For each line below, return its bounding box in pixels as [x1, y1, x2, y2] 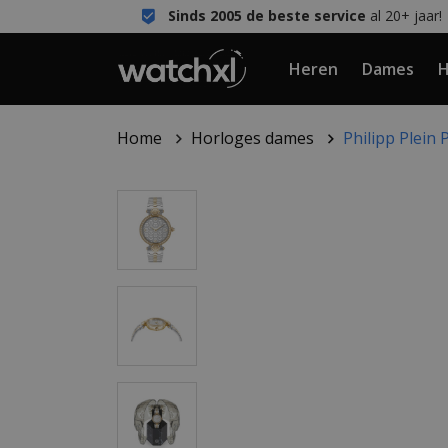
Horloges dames [191, 127, 315, 149]
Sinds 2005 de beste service [167, 6, 366, 25]
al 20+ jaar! [365, 6, 442, 25]
